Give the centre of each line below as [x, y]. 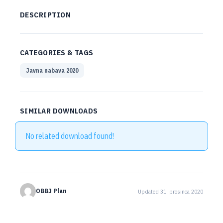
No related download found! [70, 136]
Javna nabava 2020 [52, 70]
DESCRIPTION [45, 15]
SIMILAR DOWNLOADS [59, 111]
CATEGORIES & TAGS [57, 53]
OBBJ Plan [51, 191]
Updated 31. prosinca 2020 [170, 191]
